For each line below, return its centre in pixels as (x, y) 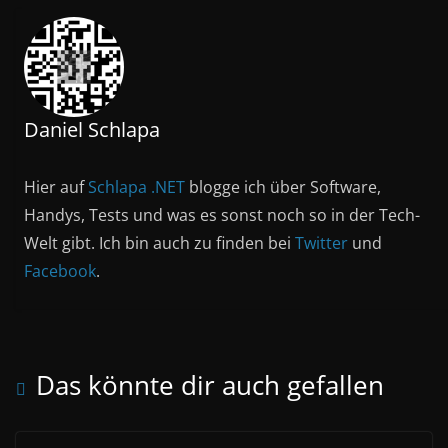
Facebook (60, 271)
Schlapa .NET (137, 187)
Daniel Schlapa (92, 130)
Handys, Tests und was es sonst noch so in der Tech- (222, 215)
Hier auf (56, 187)
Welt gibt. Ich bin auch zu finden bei (160, 243)
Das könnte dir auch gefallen (210, 385)
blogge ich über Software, (283, 187)
